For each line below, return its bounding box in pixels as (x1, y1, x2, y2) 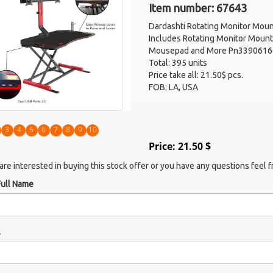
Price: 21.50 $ (148, 140, 211, 153)
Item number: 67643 (148, 2, 247, 14)
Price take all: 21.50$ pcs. (148, 70, 243, 80)
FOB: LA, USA (148, 82, 198, 92)
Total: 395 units (148, 58, 207, 68)
